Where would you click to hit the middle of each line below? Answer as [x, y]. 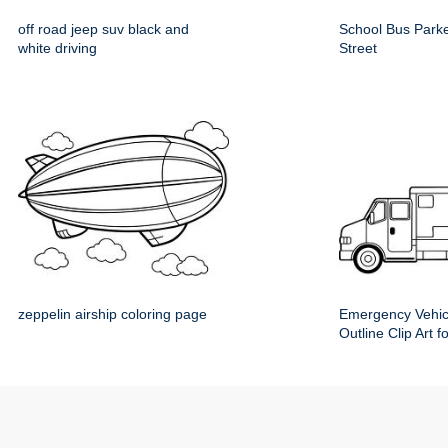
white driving [57, 48]
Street [358, 48]
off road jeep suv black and [103, 29]
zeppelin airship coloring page [112, 314]
